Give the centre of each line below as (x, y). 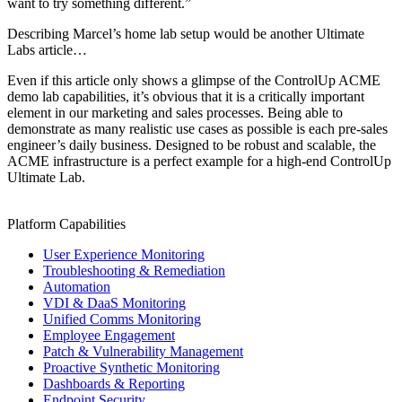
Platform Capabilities (66, 223)
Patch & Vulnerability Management (143, 351)
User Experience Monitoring (124, 254)
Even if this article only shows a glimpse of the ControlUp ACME (194, 80)
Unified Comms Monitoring (122, 319)
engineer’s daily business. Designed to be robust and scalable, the (192, 144)
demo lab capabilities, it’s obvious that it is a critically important (186, 96)
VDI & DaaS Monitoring (114, 302)
